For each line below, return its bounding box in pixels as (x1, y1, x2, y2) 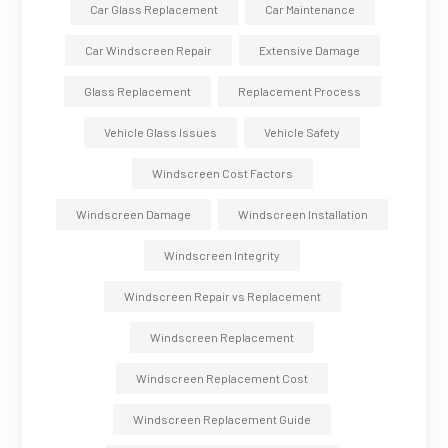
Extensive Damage (258, 43, 360, 58)
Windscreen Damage (76, 207, 191, 222)
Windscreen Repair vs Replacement (123, 289, 321, 304)
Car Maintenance (264, 2, 355, 17)
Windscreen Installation (238, 207, 368, 222)
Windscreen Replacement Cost (136, 371, 308, 386)
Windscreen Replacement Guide (133, 412, 311, 427)
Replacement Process (237, 84, 361, 99)
